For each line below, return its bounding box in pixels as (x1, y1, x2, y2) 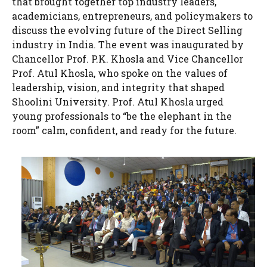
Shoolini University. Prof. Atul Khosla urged (12, 95, 223, 108)
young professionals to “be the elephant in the (12, 110, 232, 122)
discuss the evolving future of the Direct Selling (12, 24, 243, 36)
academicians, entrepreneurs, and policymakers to (12, 10, 253, 22)
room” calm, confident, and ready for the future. (12, 124, 239, 136)
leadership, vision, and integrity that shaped (12, 81, 225, 94)
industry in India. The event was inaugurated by (12, 38, 244, 51)
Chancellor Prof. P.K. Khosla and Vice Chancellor (12, 52, 243, 65)
